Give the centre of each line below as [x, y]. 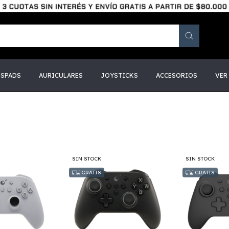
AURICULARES [61, 75]
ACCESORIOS [177, 75]
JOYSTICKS [119, 75]
